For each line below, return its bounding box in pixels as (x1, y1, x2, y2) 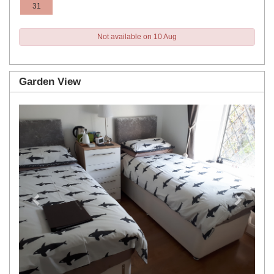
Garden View (19, 76, 81, 88)
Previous (35, 106, 83, 120)
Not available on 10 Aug (97, 32, 177, 42)
